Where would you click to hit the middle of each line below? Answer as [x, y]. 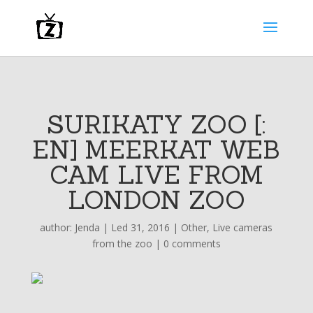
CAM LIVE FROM [156, 175]
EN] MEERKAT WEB [156, 150]
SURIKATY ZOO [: [156, 124]
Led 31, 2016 [141, 227]
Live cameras [243, 227]
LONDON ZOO [156, 200]
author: [58, 227]
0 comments [192, 243]
